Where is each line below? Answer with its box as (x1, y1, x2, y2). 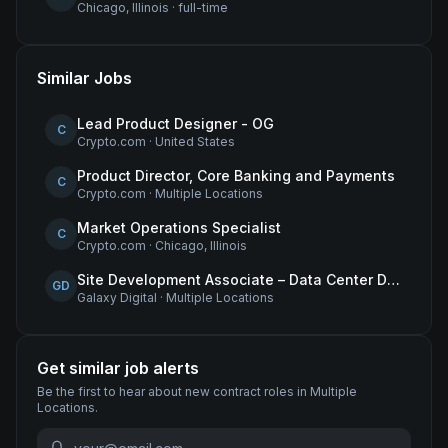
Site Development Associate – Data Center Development (387, 271, 400, 288)
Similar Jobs (37, 68, 132, 88)
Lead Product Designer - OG (77, 115, 274, 132)
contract (213, 384, 261, 399)
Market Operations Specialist (77, 219, 281, 236)
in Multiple (294, 384, 357, 399)
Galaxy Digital (77, 290, 157, 305)
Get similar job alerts (37, 358, 199, 378)
